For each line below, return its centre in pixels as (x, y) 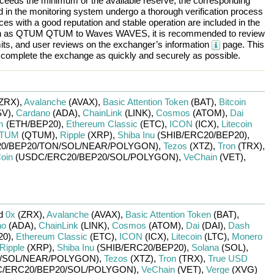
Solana (205, 247)
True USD (228, 258)
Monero (247, 236)
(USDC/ (30, 157)
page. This (242, 44)
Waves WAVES (116, 33)
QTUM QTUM (44, 33)
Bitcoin (232, 102)
